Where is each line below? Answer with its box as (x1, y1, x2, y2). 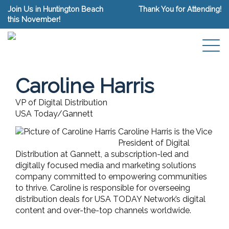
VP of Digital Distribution (15, 98, 107, 107)
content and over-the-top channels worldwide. (15, 205, 191, 215)
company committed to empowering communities (15, 171, 207, 181)
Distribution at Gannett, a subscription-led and (15, 149, 189, 159)
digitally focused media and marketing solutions (15, 160, 196, 170)
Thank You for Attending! (139, 5, 221, 13)
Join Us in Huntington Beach (8, 5, 103, 13)
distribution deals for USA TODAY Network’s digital (15, 194, 205, 204)
